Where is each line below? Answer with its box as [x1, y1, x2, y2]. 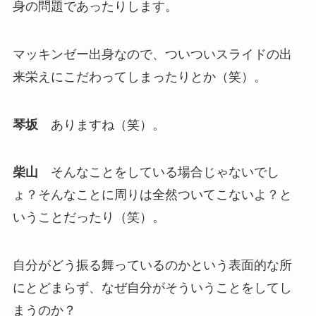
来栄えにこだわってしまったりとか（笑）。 [12, 69, 267, 84]
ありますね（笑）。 [37, 117, 165, 132]
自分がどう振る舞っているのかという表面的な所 [12, 258, 292, 273]
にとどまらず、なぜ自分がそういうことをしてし [12, 281, 292, 296]
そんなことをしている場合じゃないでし [37, 165, 279, 180]
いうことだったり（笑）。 [12, 210, 165, 225]
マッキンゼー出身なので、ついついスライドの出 [12, 47, 292, 61]
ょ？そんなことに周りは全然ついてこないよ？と [12, 188, 292, 202]
